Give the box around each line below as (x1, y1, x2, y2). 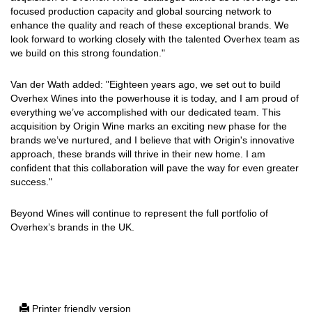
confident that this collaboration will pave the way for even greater (10, 162, 299, 174)
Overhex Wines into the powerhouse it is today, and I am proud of (10, 93, 299, 104)
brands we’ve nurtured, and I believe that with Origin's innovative (10, 134, 295, 146)
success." (10, 176, 52, 188)
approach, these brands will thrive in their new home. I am (10, 148, 265, 160)
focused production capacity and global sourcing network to (10, 6, 272, 17)
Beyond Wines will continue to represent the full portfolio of (10, 208, 268, 219)
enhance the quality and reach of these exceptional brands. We (10, 19, 289, 31)
